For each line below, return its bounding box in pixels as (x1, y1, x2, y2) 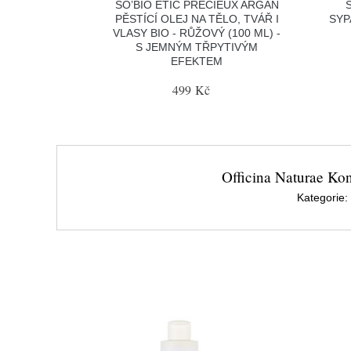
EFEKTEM (171, 54, 223, 67)
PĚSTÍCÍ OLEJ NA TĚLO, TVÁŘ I (114, 12, 279, 25)
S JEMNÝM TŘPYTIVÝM (136, 40, 259, 53)
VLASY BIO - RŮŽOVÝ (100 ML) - (113, 26, 281, 39)
